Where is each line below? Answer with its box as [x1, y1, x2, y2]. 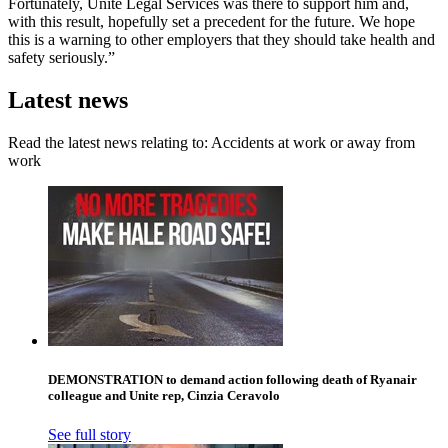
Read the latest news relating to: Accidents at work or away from [8, 133, 415, 151]
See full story [48, 426, 131, 444]
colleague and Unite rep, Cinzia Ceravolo [48, 387, 280, 403]
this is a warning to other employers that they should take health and [8, 30, 435, 48]
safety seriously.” [8, 48, 115, 66]
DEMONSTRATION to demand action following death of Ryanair [48, 371, 417, 387]
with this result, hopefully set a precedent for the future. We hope [8, 12, 415, 30]
